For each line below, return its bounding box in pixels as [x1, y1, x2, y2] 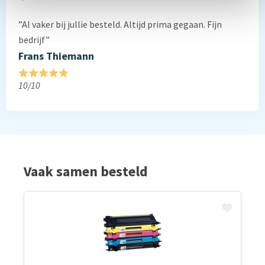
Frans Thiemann [18, 49, 94, 63]
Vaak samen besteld [24, 162, 148, 180]
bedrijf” [18, 34, 50, 46]
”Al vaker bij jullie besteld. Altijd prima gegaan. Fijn [18, 18, 222, 30]
